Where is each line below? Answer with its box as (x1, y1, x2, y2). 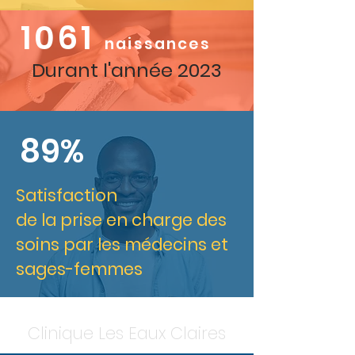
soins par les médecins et (16, 233, 228, 256)
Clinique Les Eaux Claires (28, 322, 226, 345)
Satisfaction (16, 184, 117, 207)
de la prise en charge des (16, 208, 227, 231)
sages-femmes (16, 258, 143, 281)
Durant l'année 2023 (32, 57, 222, 83)
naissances (105, 33, 211, 55)
